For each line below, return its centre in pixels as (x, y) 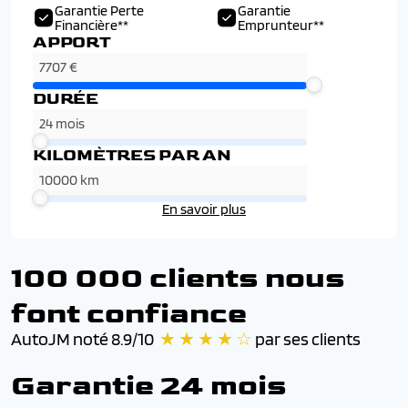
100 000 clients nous (178, 278)
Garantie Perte (99, 10)
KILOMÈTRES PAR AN (132, 155)
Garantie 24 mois (149, 386)
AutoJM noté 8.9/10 (84, 339)
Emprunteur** (280, 25)
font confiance (129, 314)
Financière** (92, 25)
